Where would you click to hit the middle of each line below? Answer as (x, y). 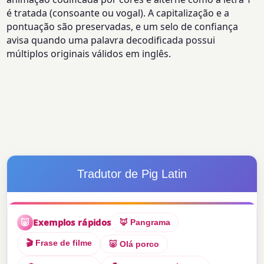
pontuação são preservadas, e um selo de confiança (123, 27)
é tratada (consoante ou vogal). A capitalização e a (118, 13)
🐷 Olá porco (134, 244)
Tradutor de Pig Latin (132, 174)
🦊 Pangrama (145, 222)
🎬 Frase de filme (59, 243)
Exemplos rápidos (72, 222)
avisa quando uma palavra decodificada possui (111, 40)
